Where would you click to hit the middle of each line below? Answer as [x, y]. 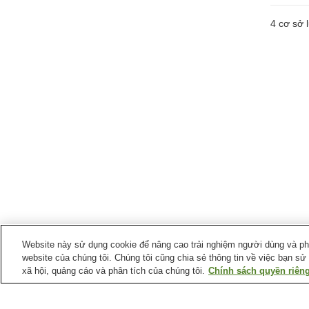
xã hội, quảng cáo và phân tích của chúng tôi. [113, 271]
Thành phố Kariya [190, 279]
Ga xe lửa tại [117, 279]
